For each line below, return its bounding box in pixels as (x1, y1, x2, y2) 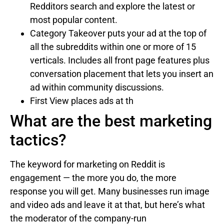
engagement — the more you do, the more (10, 172, 176, 183)
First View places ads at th (30, 95, 133, 106)
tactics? (10, 130, 66, 150)
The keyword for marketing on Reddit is (10, 159, 165, 170)
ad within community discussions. (30, 82, 164, 93)
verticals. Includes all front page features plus (30, 55, 209, 66)
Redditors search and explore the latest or (30, 1, 195, 12)
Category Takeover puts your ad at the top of (30, 28, 206, 39)
